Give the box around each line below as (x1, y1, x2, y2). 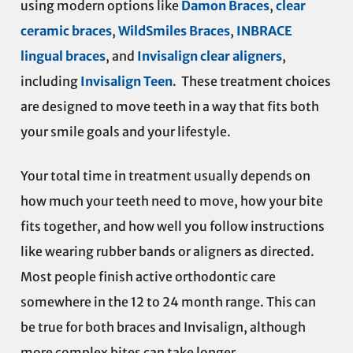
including (20, 73, 80, 90)
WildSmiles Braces (118, 23, 230, 39)
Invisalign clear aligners (137, 48, 282, 65)
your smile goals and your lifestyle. (20, 124, 231, 140)
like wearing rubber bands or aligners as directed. (20, 243, 314, 260)
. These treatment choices (173, 73, 331, 90)
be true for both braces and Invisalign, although (20, 319, 306, 336)
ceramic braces (20, 23, 112, 39)
